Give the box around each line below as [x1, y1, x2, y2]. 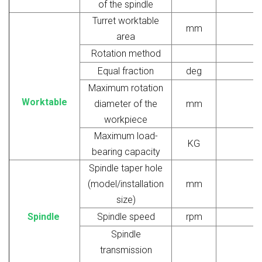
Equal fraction [98, 65, 154, 77]
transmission [99, 244, 152, 256]
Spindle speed [96, 211, 155, 222]
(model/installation [88, 178, 164, 189]
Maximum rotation [88, 82, 163, 94]
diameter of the [94, 98, 157, 109]
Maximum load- [94, 130, 158, 142]
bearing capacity [91, 146, 160, 157]
